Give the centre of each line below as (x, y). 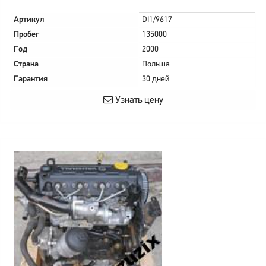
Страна (26, 64)
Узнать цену (138, 100)
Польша (156, 64)
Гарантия (31, 79)
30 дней (156, 79)
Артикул (29, 20)
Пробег (26, 35)
